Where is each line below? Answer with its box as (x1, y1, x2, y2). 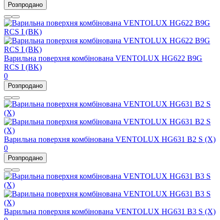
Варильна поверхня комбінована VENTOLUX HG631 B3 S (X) (4, 207, 216, 216)
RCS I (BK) (4, 63, 42, 72)
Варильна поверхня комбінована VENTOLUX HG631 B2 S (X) (4, 135, 216, 144)
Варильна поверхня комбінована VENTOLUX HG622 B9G (4, 54, 202, 63)
